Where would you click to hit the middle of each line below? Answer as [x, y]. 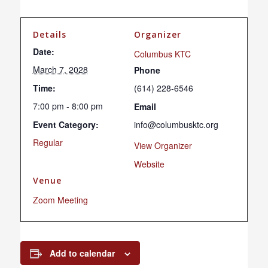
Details [49, 34]
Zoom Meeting [60, 200]
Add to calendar [82, 253]
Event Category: [66, 124]
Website [149, 164]
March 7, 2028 [60, 69]
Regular [48, 142]
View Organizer [163, 145]
